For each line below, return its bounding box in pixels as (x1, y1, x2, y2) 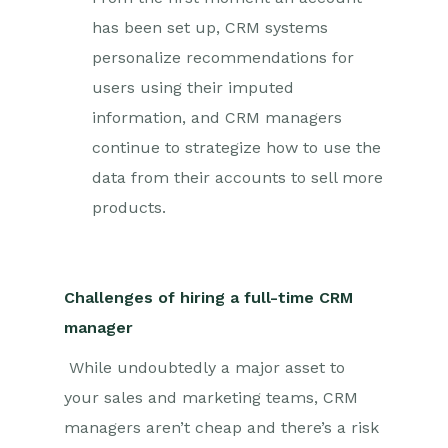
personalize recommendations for (92, 48, 354, 67)
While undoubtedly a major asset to (69, 358, 345, 377)
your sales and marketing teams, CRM (64, 388, 358, 407)
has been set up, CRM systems (92, 18, 328, 37)
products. (92, 198, 171, 217)
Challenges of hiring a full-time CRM (64, 288, 353, 307)
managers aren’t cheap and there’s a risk (64, 418, 379, 437)
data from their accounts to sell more (92, 168, 383, 187)
